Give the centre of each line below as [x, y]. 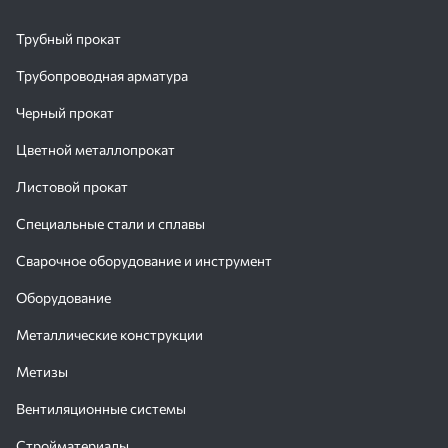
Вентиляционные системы [101, 408]
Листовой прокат [72, 186]
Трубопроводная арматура [102, 75]
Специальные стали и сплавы [110, 223]
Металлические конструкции [109, 334]
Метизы [42, 371]
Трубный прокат [68, 38]
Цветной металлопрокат [95, 149]
